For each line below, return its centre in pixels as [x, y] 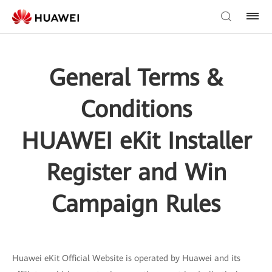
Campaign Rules [136, 204]
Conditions [136, 109]
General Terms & [136, 78]
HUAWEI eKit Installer [136, 141]
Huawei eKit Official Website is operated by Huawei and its [126, 258]
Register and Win [136, 172]
